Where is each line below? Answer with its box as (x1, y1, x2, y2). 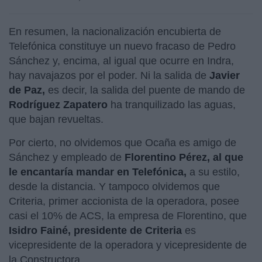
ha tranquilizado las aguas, (108, 98, 236, 111)
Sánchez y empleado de (9, 151, 125, 163)
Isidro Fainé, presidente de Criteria (9, 224, 185, 236)
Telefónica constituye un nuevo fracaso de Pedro (9, 40, 236, 52)
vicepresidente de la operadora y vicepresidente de (9, 239, 247, 251)
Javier (209, 69, 240, 81)
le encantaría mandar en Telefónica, (9, 166, 187, 178)
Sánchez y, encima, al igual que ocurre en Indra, (9, 54, 234, 67)
